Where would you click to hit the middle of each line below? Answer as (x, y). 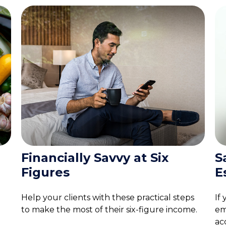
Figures (46, 173)
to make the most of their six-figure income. (109, 210)
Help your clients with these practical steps (108, 198)
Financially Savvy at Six (95, 158)
